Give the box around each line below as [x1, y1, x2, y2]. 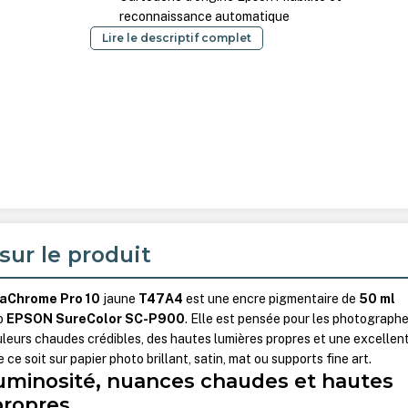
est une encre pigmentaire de [183, 291, 360, 307]
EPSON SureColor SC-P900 [6, 311, 186, 327]
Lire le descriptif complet [102, 31, 252, 46]
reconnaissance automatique [119, 9, 291, 25]
